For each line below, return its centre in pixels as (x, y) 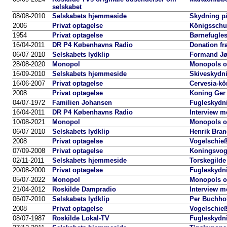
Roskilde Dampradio (84, 189)
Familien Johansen (82, 103)
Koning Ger (207, 93)
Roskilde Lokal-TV (81, 218)
